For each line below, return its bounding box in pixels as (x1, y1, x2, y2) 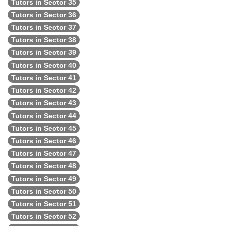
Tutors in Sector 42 (11, 86, 76, 94)
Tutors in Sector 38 (11, 36, 76, 44)
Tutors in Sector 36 (11, 11, 76, 19)
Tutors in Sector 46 (11, 137, 76, 145)
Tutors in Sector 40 (11, 61, 76, 69)
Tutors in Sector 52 (11, 212, 76, 220)
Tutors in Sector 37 (11, 23, 76, 31)
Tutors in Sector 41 (11, 74, 76, 82)
